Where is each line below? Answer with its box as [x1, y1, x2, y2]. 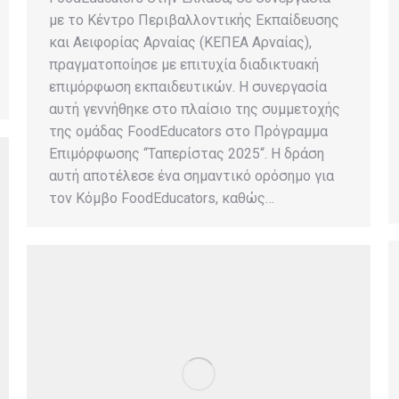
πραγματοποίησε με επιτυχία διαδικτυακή [49, 56, 319, 74]
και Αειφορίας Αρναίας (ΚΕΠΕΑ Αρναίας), [49, 34, 312, 52]
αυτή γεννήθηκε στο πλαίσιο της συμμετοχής [49, 101, 340, 118]
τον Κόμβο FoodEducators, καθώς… [49, 190, 274, 208]
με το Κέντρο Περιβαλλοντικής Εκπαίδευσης [49, 12, 339, 29]
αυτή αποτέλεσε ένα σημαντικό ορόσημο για [49, 167, 334, 185]
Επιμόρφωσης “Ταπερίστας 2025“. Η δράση [49, 145, 324, 163]
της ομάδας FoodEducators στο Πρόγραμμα [49, 123, 328, 141]
